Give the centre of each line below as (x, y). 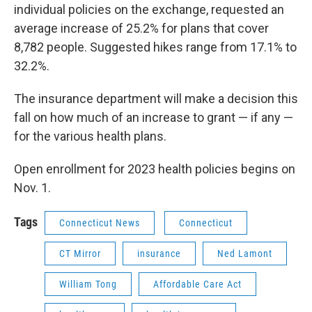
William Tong (88, 284)
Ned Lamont (245, 253)
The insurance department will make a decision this (156, 98)
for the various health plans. (90, 136)
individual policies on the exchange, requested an (149, 9)
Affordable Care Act (197, 284)
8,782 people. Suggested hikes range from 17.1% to (155, 47)
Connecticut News (100, 223)
